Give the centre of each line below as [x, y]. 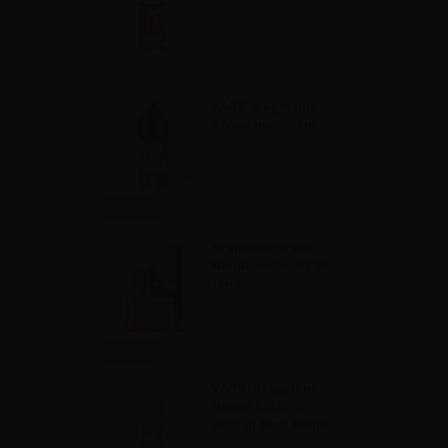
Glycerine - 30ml [264, 124]
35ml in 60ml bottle [270, 424]
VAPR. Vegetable [265, 106]
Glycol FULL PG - [264, 406]
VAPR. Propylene [265, 388]
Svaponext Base [262, 247]
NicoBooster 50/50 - [274, 265]
